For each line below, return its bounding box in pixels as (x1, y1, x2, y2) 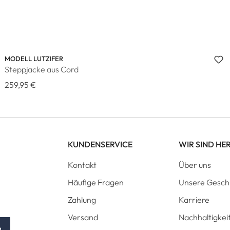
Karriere (179, 194, 209, 205)
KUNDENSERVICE (68, 139, 132, 149)
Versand (68, 212, 98, 222)
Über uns (179, 159, 211, 170)
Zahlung (68, 194, 96, 205)
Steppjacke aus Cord (4, 64, 79, 74)
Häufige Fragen (68, 177, 124, 187)
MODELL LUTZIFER (4, 54, 63, 63)
